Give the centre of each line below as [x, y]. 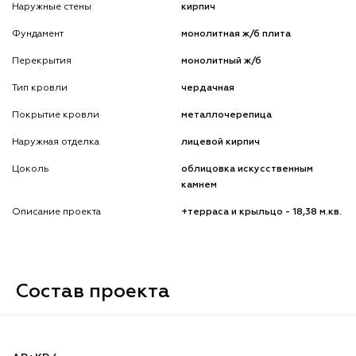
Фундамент [38, 34]
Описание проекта [56, 212]
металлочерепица [227, 115]
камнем [199, 185]
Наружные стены [52, 7]
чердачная [208, 88]
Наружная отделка [56, 142]
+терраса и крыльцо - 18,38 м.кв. [262, 212]
